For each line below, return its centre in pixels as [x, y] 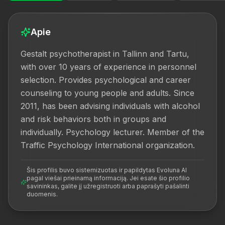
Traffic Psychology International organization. [108, 145]
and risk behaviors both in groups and [93, 119]
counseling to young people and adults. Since [107, 93]
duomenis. [42, 194]
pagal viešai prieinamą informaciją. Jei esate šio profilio [108, 178]
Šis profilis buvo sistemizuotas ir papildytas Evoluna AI [107, 170]
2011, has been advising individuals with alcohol [110, 106]
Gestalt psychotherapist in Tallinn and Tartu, [105, 54]
